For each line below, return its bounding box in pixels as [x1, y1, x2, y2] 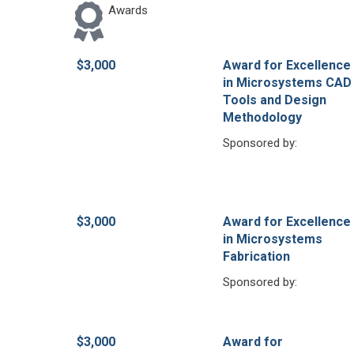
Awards [108, 2, 148, 17]
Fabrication [222, 248, 290, 264]
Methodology [222, 109, 302, 125]
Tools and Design [222, 92, 326, 107]
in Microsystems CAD [222, 74, 352, 90]
